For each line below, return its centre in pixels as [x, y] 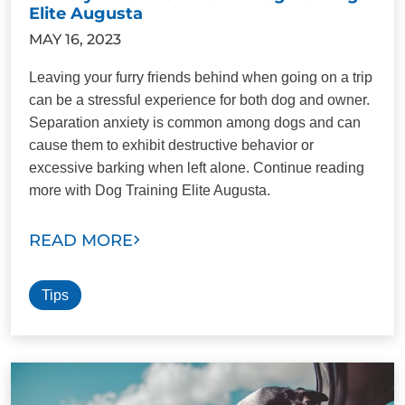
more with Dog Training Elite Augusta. [150, 190]
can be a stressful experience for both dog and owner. [199, 99]
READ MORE [81, 240]
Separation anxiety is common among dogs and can [195, 122]
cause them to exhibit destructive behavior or [171, 145]
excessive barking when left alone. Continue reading [197, 167]
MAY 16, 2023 [75, 39]
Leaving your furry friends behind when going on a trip [201, 77]
